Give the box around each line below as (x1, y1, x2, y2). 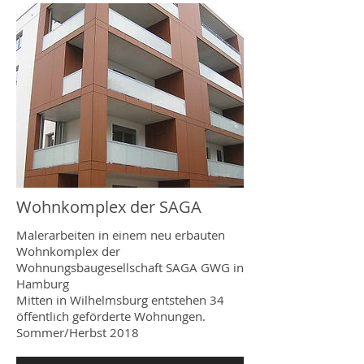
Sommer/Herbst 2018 (16, 323, 139, 340)
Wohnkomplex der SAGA (16, 196, 201, 219)
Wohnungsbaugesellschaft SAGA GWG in (16, 258, 244, 275)
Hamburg (16, 275, 69, 292)
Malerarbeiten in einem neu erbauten (16, 226, 225, 243)
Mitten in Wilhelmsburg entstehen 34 (16, 291, 224, 308)
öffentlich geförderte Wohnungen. (16, 307, 206, 324)
